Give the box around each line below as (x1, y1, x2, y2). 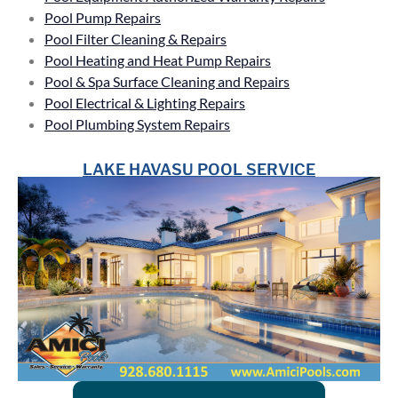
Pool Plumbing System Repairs (44, 115, 230, 133)
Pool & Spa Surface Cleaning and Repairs (44, 73, 290, 91)
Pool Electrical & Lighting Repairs (44, 94, 245, 112)
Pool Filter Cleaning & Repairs (44, 30, 227, 48)
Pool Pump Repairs (44, 9, 161, 27)
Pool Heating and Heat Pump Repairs (44, 52, 271, 69)
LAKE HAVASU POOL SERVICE (83, 160, 315, 179)
